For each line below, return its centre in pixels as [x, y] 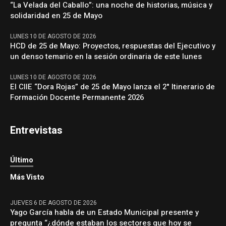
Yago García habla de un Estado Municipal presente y [105, 213]
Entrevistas [37, 131]
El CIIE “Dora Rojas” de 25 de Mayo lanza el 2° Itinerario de [113, 87]
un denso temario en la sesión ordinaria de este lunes [106, 57]
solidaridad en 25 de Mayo [56, 16]
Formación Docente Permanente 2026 [77, 98]
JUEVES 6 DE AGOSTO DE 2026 [54, 203]
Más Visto [27, 178]
